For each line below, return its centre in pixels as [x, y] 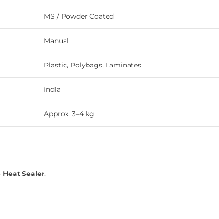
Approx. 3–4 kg [69, 114]
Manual [56, 41]
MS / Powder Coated [79, 16]
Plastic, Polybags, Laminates [93, 65]
